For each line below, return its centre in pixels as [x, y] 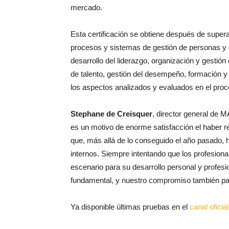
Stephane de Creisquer [111, 113]
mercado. [86, 7]
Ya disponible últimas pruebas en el [130, 207]
